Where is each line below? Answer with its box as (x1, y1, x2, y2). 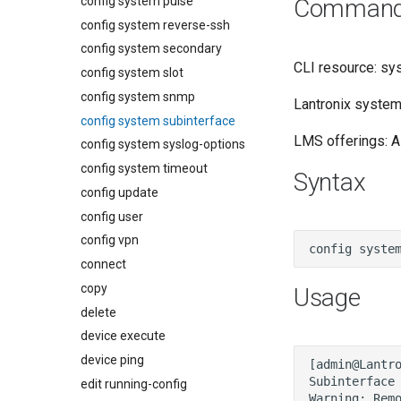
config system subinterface (81, 113, 235, 128)
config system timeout (81, 161, 208, 175)
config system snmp (81, 89, 195, 104)
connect (81, 257, 126, 271)
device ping (81, 353, 144, 367)
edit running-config (81, 376, 187, 391)
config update (81, 184, 158, 200)
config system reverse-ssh (81, 17, 230, 32)
